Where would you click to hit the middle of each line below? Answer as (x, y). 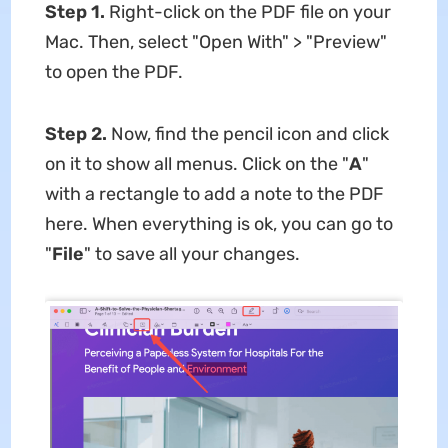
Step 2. (75, 133)
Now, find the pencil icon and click (247, 133)
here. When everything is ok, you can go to (218, 223)
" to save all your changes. (191, 253)
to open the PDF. (113, 71)
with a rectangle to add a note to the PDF (214, 193)
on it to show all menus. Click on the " (196, 163)
